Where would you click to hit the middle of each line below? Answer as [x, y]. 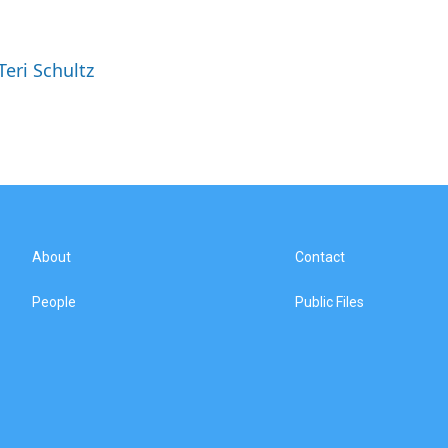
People [54, 302]
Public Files [330, 302]
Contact [320, 257]
